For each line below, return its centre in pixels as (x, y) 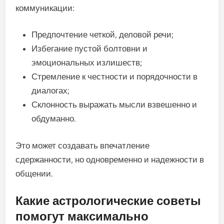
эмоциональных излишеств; (87, 63)
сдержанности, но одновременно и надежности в (110, 159)
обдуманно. (54, 119)
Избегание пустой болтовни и (90, 49)
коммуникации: (45, 8)
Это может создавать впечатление (83, 145)
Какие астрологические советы (108, 201)
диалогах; (51, 91)
